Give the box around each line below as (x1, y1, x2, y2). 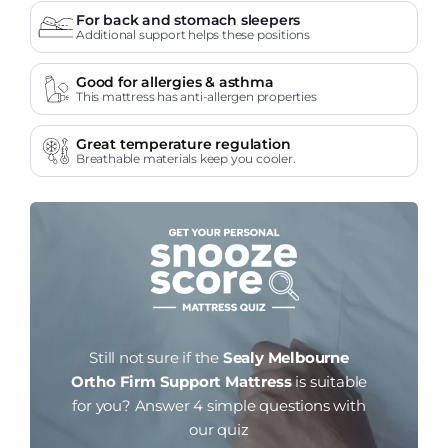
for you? (72, 396, 131, 416)
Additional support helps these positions (76, 26, 310, 42)
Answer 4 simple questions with (130, 396, 366, 416)
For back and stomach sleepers (76, 10, 301, 29)
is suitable (291, 372, 368, 392)
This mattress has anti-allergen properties (76, 88, 317, 104)
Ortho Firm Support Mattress (70, 372, 292, 392)
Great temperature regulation (76, 134, 291, 153)
